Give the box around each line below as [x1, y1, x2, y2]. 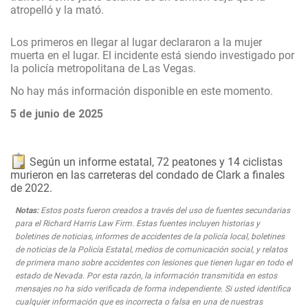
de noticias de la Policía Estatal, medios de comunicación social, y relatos [15, 245, 287, 254]
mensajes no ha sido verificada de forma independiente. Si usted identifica [15, 284, 291, 294]
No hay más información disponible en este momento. [10, 85, 273, 98]
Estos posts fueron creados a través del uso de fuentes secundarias [38, 206, 290, 215]
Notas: [15, 206, 38, 215]
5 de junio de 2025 [10, 107, 103, 120]
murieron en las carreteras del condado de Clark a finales [10, 168, 285, 181]
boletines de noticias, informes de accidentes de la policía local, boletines [15, 232, 285, 241]
